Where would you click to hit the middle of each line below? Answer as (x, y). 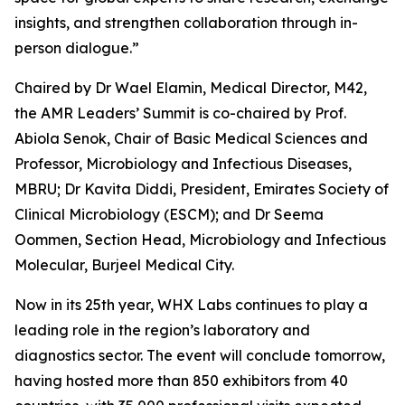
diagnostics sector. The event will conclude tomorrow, (200, 356)
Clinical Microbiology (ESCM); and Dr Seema (169, 215)
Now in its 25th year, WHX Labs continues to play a (191, 305)
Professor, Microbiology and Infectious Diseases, (183, 164)
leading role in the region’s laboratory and (162, 330)
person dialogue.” (77, 48)
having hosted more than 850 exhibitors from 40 (181, 381)
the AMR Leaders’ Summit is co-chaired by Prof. (180, 113)
